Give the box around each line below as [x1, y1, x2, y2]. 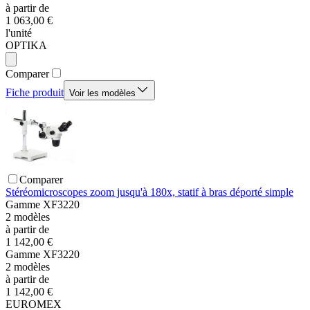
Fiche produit [6, 86, 64, 99]
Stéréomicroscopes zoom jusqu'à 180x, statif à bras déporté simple [6, 186, 293, 199]
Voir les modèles [69, 88, 136, 99]
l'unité [6, 27, 32, 39]
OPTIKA [6, 39, 47, 52]
